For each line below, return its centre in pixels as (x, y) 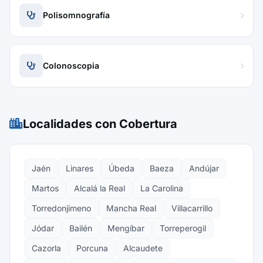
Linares (80, 168)
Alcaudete (143, 248)
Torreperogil (183, 228)
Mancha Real (131, 208)
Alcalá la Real (100, 188)
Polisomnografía (76, 15)
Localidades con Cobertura (100, 124)
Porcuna (92, 248)
